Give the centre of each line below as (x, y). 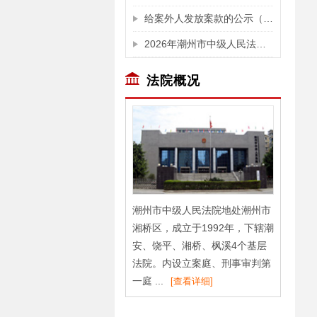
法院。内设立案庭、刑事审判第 (202, 263)
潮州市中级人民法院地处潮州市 (202, 210)
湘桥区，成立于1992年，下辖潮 (203, 227)
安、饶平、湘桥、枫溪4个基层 (200, 245)
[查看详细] (192, 281)
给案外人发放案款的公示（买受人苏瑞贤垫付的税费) (268, 18)
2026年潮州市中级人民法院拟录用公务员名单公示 (261, 44)
